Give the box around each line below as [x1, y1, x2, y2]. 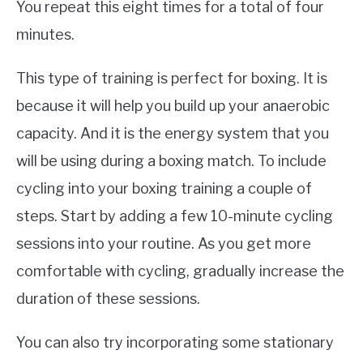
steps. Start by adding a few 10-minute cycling [16, 207, 333, 225]
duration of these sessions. [16, 290, 200, 308]
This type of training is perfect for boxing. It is [16, 70, 327, 88]
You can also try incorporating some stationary [16, 334, 334, 352]
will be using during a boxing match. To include [16, 152, 327, 170]
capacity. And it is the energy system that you [16, 125, 329, 143]
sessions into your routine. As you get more [16, 235, 311, 253]
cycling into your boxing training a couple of [16, 180, 312, 198]
